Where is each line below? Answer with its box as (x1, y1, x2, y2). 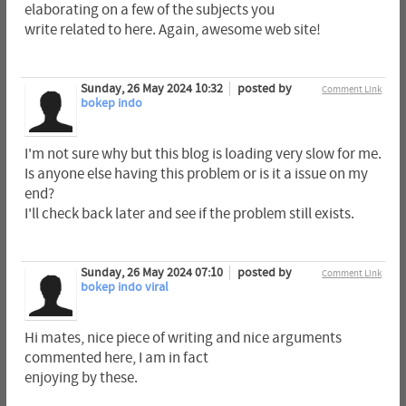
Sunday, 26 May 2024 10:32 (80, 81, 226, 96)
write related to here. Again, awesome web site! (24, 21, 321, 38)
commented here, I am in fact (24, 350, 208, 367)
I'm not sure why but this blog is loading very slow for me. (24, 146, 382, 163)
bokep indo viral (80, 280, 169, 295)
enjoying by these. (24, 370, 138, 387)
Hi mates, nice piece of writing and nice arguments (24, 330, 342, 347)
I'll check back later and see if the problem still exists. (24, 206, 354, 223)
